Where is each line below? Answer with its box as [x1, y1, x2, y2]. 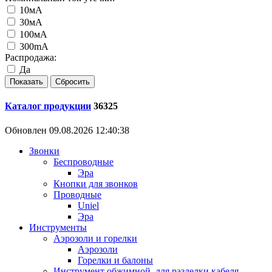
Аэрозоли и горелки [53, 233, 137, 243]
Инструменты [29, 222, 87, 233]
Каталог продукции [5, 101, 91, 112]
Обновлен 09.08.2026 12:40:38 [5, 124, 129, 135]
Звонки [29, 145, 59, 156]
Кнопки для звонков [53, 178, 138, 189]
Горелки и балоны [78, 254, 153, 265]
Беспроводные [53, 156, 114, 167]
